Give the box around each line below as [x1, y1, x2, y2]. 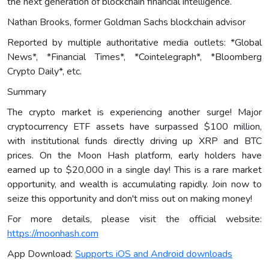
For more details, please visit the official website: [7, 213, 262, 226]
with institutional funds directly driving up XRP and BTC [7, 134, 262, 148]
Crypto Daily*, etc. [7, 65, 82, 79]
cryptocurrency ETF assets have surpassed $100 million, [7, 120, 262, 134]
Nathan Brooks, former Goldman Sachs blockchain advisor [7, 16, 246, 29]
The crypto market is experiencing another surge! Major [7, 106, 262, 119]
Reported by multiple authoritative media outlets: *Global [7, 36, 262, 50]
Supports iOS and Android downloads [75, 247, 232, 261]
